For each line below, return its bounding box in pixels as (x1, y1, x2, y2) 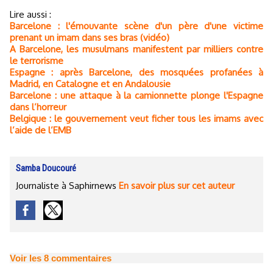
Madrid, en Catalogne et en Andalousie (10, 78, 171, 90)
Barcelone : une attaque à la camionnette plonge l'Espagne (10, 90, 263, 102)
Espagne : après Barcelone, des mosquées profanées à (10, 66, 263, 79)
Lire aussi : (10, 9, 51, 21)
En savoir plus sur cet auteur (119, 180, 235, 192)
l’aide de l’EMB (10, 124, 71, 136)
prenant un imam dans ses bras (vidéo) (10, 32, 169, 44)
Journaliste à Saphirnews (16, 180, 119, 192)
